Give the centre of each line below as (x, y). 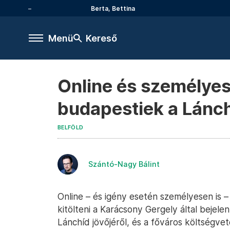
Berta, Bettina (113, 8)
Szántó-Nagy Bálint (124, 164)
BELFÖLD (71, 128)
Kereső (101, 38)
